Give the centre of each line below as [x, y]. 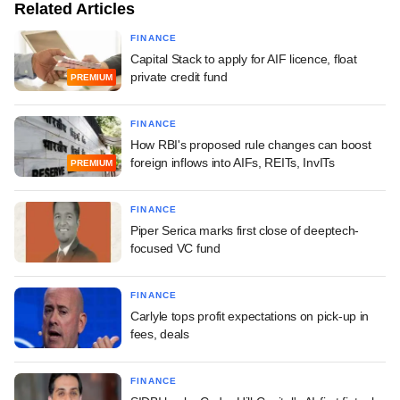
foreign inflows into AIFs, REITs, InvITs [233, 163]
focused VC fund [175, 249]
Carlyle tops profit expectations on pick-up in [250, 317]
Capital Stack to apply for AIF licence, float [244, 59]
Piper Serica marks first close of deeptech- [245, 231]
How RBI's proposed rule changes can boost [251, 145]
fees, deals [160, 334]
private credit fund [179, 77]
